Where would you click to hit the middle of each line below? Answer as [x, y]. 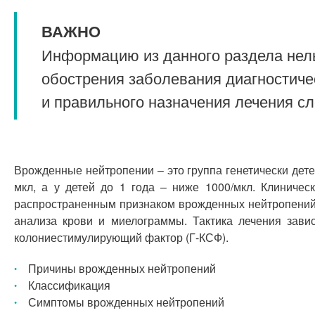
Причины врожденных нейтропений [122, 268]
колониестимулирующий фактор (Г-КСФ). [121, 237]
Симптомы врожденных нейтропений [126, 302]
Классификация [69, 285]
